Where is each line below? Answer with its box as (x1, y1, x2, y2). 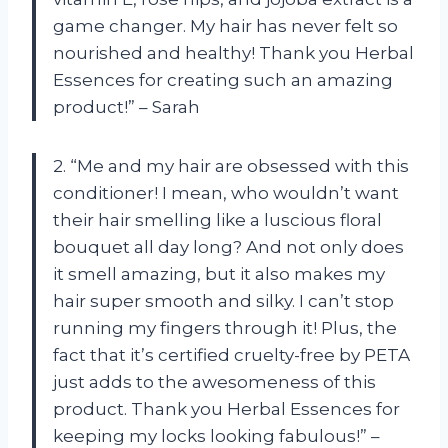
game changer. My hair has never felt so (53, 15, 398, 36)
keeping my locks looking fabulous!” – (53, 425, 380, 446)
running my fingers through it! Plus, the (53, 317, 397, 338)
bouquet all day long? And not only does (53, 236, 404, 257)
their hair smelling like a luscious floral (53, 209, 382, 230)
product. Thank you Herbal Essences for (53, 398, 400, 419)
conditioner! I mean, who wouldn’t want (53, 182, 399, 203)
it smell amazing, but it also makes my (53, 263, 385, 284)
